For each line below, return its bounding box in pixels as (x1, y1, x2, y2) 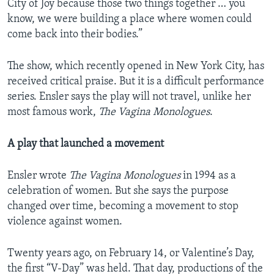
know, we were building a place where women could (7, 13, 252, 26)
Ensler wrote (7, 170, 69, 182)
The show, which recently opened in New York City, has (7, 61, 264, 73)
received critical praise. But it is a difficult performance (7, 76, 264, 88)
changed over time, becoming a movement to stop (7, 201, 239, 213)
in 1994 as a (180, 170, 236, 182)
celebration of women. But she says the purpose (7, 185, 229, 198)
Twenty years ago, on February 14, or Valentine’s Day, (7, 248, 254, 260)
